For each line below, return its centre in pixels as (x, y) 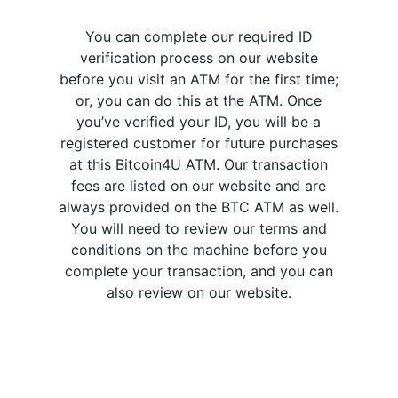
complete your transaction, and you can (199, 271)
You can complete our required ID (199, 36)
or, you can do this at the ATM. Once (199, 100)
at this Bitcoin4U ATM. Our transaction (199, 164)
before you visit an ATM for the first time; (199, 79)
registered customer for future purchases (199, 143)
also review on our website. (199, 292)
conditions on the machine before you (199, 249)
